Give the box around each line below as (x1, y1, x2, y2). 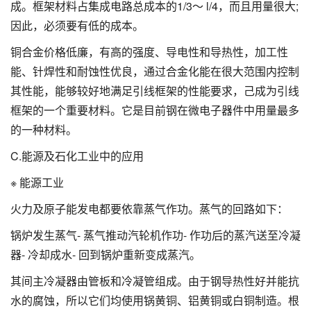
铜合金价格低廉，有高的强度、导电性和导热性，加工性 (10, 43, 288, 60)
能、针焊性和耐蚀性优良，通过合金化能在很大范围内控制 (10, 62, 299, 79)
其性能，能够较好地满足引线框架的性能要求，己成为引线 (10, 82, 299, 99)
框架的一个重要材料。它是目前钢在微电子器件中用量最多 (10, 101, 299, 118)
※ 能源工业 (10, 174, 64, 190)
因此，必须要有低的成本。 (10, 17, 144, 33)
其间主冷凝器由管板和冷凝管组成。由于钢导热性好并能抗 (10, 272, 299, 289)
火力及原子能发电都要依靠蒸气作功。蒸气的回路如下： (10, 200, 288, 217)
